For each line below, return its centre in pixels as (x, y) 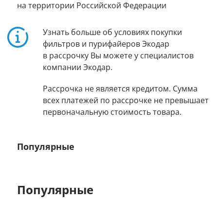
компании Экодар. (78, 68)
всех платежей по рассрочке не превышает (126, 101)
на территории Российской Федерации (92, 6)
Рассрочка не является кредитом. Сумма (120, 89)
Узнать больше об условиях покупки (112, 33)
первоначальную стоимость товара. (112, 112)
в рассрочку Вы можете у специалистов (118, 56)
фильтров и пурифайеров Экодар (106, 44)
